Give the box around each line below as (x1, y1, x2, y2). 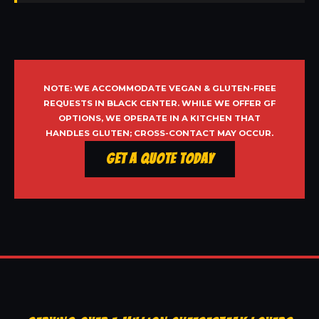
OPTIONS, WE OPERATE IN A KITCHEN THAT (58, 113, 261, 124)
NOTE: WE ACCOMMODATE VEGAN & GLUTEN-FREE (43, 83, 276, 94)
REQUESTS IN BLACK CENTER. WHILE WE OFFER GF (43, 98, 276, 109)
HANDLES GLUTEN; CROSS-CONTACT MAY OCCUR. (46, 128, 273, 139)
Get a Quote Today (105, 151, 214, 167)
